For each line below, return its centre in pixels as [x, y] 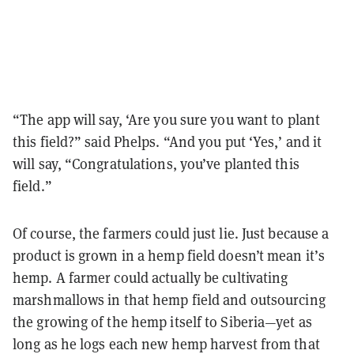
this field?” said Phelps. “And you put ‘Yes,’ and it [168, 141]
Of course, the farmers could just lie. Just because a [171, 233]
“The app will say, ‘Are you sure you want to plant [167, 119]
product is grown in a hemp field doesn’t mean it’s [169, 255]
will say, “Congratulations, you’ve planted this [156, 164]
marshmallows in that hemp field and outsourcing [169, 299]
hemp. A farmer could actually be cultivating [151, 277]
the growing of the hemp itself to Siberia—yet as [162, 322]
